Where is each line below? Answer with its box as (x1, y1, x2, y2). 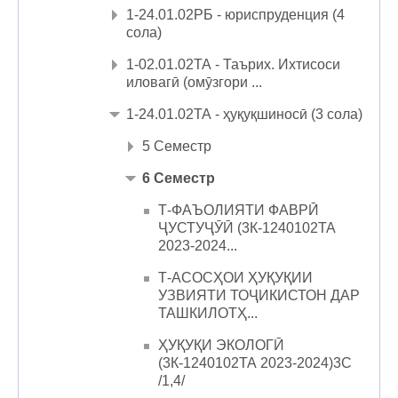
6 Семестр (142, 170, 215, 186)
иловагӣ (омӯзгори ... (126, 74, 262, 90)
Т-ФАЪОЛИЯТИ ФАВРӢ (158, 202, 319, 218)
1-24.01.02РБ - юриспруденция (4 (126, 6, 345, 22)
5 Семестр (142, 138, 211, 154)
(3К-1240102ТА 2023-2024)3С (158, 354, 352, 370)
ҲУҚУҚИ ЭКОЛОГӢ (158, 337, 284, 353)
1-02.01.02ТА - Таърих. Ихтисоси (126, 56, 340, 72)
